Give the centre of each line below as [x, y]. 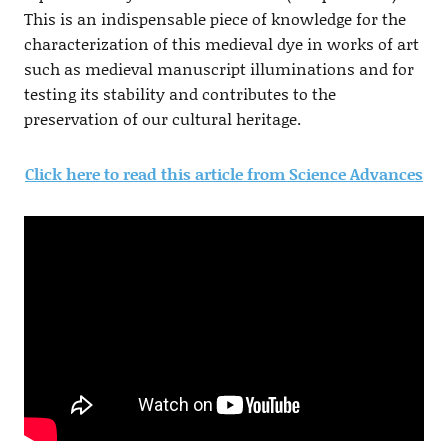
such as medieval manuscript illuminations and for [218, 69]
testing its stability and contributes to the [179, 94]
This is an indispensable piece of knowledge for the [214, 19]
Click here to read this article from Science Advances [224, 174]
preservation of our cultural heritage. [162, 119]
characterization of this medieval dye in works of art [221, 44]
